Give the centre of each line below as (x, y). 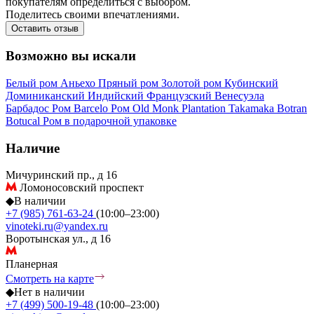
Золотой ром (193, 83)
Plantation (205, 108)
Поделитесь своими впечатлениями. (93, 14)
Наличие (33, 148)
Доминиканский (47, 95)
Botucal (24, 121)
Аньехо (79, 83)
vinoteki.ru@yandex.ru (57, 226)
